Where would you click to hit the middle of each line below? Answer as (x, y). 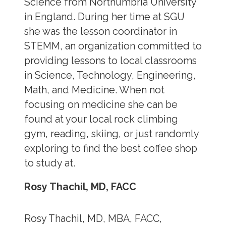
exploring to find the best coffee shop (110, 149)
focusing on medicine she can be (101, 105)
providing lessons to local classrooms (110, 61)
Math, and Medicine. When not (94, 90)
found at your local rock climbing (101, 120)
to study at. (51, 163)
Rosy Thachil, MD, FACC (80, 187)
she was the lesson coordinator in (100, 32)
